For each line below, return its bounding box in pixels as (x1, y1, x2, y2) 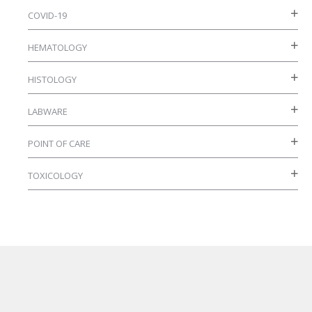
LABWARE (28, 104, 68, 118)
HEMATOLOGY (28, 40, 87, 54)
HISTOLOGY (28, 72, 77, 86)
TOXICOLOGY (28, 169, 83, 182)
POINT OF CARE (28, 136, 91, 150)
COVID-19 (28, 8, 67, 22)
